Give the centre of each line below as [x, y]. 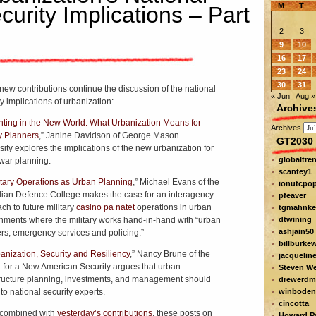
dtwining [295, 219]
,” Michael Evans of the [176, 182]
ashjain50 [296, 231]
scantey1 [295, 171]
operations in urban [173, 207]
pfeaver [292, 195]
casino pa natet [105, 207]
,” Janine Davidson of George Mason [109, 135]
